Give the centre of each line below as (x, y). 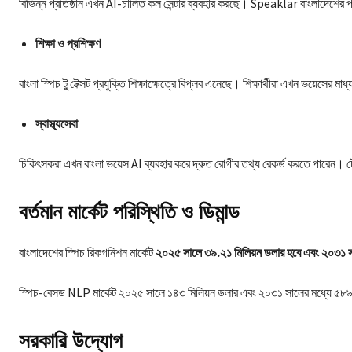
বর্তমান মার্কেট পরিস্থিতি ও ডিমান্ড (129, 212)
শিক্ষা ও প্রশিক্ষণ (68, 43)
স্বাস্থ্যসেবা (57, 123)
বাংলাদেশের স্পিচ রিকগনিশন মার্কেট (87, 252)
